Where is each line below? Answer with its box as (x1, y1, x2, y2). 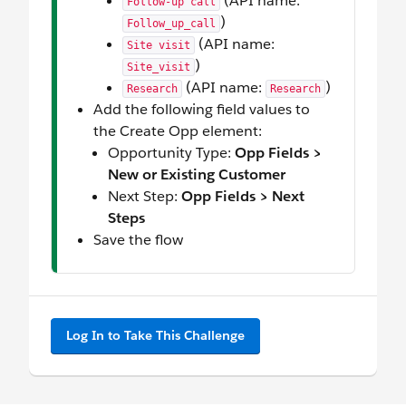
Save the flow (93, 230, 183, 250)
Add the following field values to (93, 100, 310, 120)
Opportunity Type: (108, 143, 235, 163)
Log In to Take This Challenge (66, 327, 245, 344)
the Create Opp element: (93, 121, 262, 141)
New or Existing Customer (108, 165, 285, 185)
